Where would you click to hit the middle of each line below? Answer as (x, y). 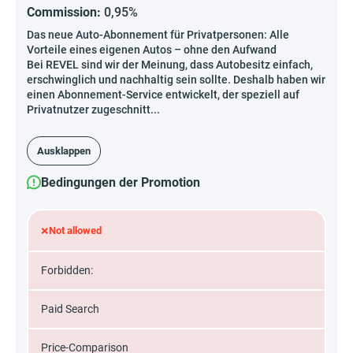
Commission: (65, 13)
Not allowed (75, 231)
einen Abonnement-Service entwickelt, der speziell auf (163, 95)
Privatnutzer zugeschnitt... (93, 110)
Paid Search (70, 309)
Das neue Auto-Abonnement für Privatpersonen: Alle (158, 35)
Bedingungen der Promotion (121, 183)
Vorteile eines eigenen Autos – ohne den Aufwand (152, 50)
